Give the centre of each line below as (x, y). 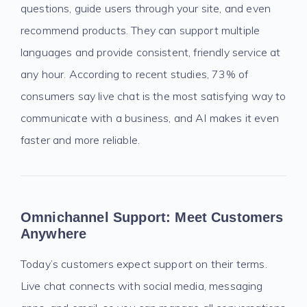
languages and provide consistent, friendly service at (151, 52)
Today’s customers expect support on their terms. (144, 264)
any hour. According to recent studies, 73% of (135, 74)
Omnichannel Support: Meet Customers (152, 217)
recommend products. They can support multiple (140, 30)
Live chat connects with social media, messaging (142, 286)
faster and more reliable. (81, 140)
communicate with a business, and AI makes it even (150, 118)
